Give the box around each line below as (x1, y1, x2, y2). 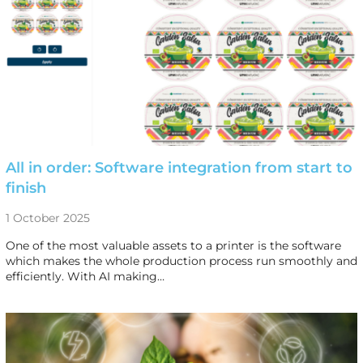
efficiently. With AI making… (5, 268, 164, 284)
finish (5, 178, 46, 197)
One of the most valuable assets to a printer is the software (5, 237, 341, 253)
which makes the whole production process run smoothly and (5, 253, 357, 268)
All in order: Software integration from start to (5, 158, 352, 177)
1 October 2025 (5, 210, 90, 225)
